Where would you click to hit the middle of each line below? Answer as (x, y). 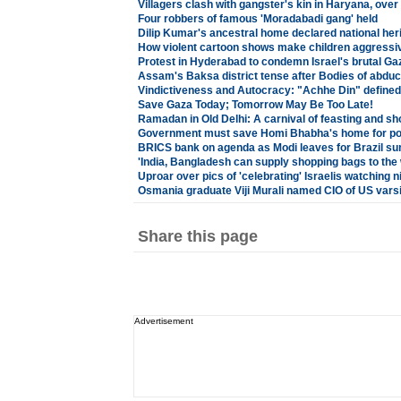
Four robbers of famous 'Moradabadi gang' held (257, 19)
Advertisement (163, 321)
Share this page (197, 236)
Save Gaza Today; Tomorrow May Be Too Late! (255, 105)
